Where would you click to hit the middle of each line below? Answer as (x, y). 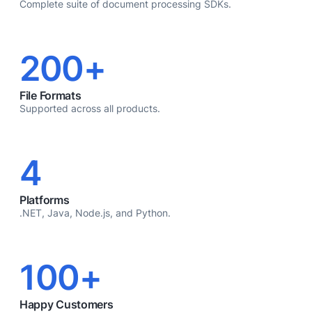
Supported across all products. (90, 108)
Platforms (45, 200)
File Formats (50, 96)
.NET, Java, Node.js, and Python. (95, 213)
